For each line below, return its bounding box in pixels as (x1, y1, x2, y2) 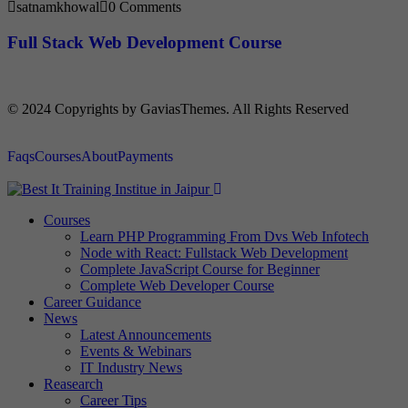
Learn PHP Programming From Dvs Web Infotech (80, 228, 369, 244)
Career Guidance (44, 293, 141, 310)
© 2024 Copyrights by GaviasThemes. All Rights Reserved (7, 100, 349, 117)
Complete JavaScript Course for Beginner (80, 260, 320, 277)
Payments (117, 148, 173, 164)
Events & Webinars (80, 342, 191, 359)
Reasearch (44, 375, 103, 392)
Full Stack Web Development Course (7, 33, 281, 53)
